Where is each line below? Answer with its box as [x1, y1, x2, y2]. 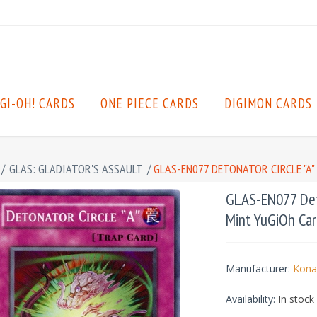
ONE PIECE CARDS [100, 95, 199, 112]
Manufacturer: [225, 262, 290, 275]
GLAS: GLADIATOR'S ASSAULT [9, 161, 143, 177]
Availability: [225, 292, 275, 306]
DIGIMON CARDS [224, 95, 312, 112]
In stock [277, 292, 314, 306]
